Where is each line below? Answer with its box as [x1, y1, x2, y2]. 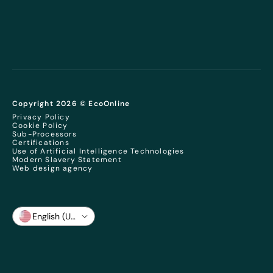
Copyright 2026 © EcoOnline [12, 99, 130, 108]
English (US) [32, 210, 79, 222]
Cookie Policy [12, 121, 68, 130]
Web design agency [12, 163, 93, 173]
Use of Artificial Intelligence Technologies [12, 146, 185, 156]
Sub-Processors [12, 129, 77, 139]
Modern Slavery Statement [12, 155, 122, 165]
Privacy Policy [12, 112, 70, 122]
